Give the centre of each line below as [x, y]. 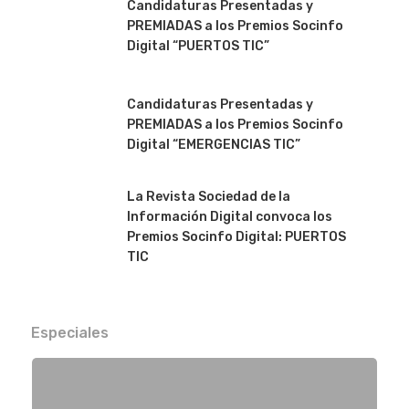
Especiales [69, 333]
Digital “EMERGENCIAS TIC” [213, 145]
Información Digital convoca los [229, 217]
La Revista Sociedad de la [208, 197]
